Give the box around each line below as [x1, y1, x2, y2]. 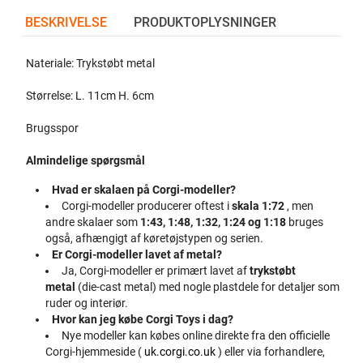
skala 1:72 [231, 199, 284, 213]
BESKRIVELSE [24, 14, 107, 30]
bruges [286, 215, 324, 229]
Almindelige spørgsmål [26, 153, 146, 168]
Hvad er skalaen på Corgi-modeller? [51, 182, 236, 197]
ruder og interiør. [45, 296, 129, 310]
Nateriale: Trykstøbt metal [26, 56, 156, 70]
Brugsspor [26, 121, 79, 135]
